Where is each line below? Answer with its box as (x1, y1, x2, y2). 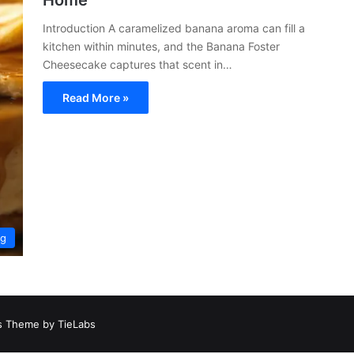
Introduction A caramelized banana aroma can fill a (43, 21, 305, 35)
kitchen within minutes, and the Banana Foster (43, 40, 280, 53)
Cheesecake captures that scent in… (43, 58, 232, 71)
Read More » (62, 91, 129, 104)
